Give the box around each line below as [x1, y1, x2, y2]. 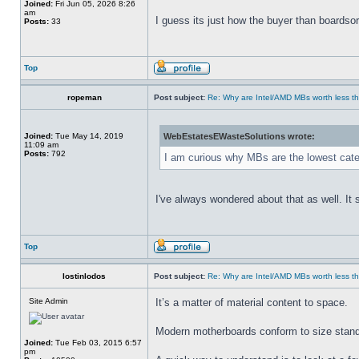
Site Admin [29, 296, 68, 305]
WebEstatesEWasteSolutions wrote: [163, 131, 315, 141]
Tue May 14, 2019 [53, 131, 123, 140]
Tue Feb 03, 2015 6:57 [53, 338, 142, 347]
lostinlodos [63, 272, 106, 280]
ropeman [67, 93, 102, 102]
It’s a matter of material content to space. [155, 296, 348, 309]
